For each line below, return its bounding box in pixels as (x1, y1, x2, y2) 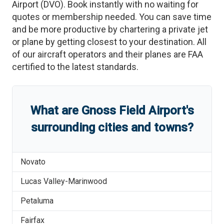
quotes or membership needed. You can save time (12, 11, 211, 22)
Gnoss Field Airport (81, 103, 186, 117)
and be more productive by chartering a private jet (12, 24, 208, 34)
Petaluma (20, 196, 53, 205)
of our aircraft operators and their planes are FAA (12, 49, 203, 59)
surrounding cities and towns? (30, 120, 193, 134)
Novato (20, 157, 45, 166)
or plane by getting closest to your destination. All (12, 36, 206, 47)
